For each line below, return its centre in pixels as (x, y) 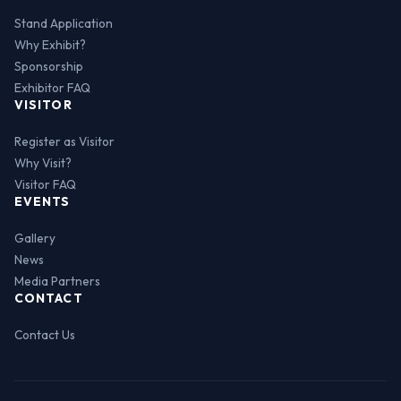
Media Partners (57, 282)
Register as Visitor (64, 142)
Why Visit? (43, 163)
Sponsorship (49, 67)
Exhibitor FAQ (52, 88)
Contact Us (45, 335)
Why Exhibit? (50, 45)
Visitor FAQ (45, 185)
